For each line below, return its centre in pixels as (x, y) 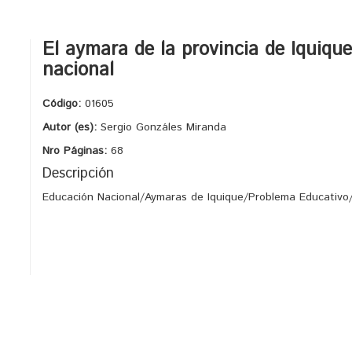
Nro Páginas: (77, 151)
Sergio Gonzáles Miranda (163, 127)
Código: (64, 104)
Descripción (78, 174)
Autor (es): (71, 127)
